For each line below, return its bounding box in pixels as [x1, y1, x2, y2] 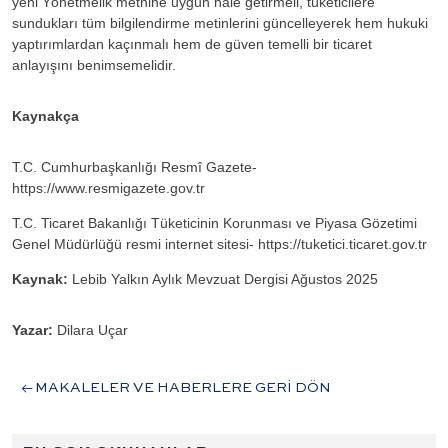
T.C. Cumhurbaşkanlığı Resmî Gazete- [12, 159, 257, 176]
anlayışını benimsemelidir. [12, 57, 176, 74]
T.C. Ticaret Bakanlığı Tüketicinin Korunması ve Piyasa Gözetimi [12, 215, 417, 232]
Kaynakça [12, 108, 79, 125]
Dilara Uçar [53, 322, 128, 339]
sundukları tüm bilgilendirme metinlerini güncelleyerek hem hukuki [12, 15, 428, 32]
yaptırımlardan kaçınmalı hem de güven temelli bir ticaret [12, 36, 372, 53]
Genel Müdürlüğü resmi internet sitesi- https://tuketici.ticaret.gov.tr [12, 236, 427, 253]
